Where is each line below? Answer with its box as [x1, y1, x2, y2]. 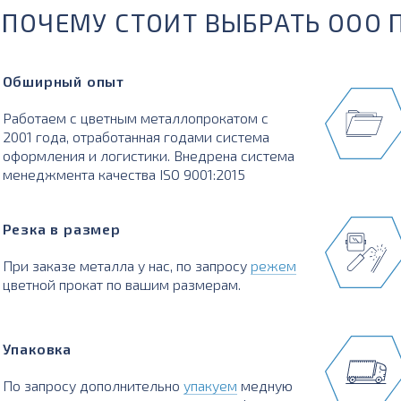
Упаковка [2, 339, 72, 357]
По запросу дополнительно [2, 376, 183, 394]
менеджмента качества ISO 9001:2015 [2, 166, 245, 183]
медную [236, 376, 293, 394]
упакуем [183, 376, 237, 394]
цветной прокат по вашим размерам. [2, 276, 241, 293]
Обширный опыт [2, 73, 124, 90]
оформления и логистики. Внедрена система [2, 147, 294, 164]
